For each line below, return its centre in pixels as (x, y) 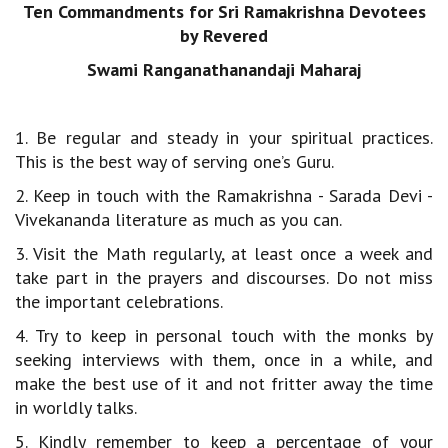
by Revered (224, 35)
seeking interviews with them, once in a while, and (224, 359)
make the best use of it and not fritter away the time (224, 383)
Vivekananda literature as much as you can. (178, 219)
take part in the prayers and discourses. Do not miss (224, 277)
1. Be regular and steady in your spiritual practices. (224, 137)
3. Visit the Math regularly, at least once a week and (224, 253)
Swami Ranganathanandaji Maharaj (224, 69)
